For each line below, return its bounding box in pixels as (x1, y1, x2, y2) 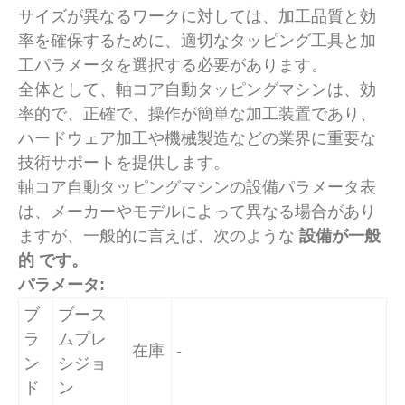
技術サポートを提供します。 (18, 153, 230, 172)
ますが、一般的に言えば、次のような (18, 226, 299, 245)
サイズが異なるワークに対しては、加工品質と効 (18, 6, 376, 25)
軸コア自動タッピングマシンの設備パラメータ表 (18, 177, 376, 196)
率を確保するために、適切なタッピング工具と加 (18, 31, 376, 50)
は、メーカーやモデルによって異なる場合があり (18, 202, 376, 221)
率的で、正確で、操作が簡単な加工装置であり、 (18, 104, 376, 123)
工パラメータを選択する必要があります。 (18, 55, 327, 74)
